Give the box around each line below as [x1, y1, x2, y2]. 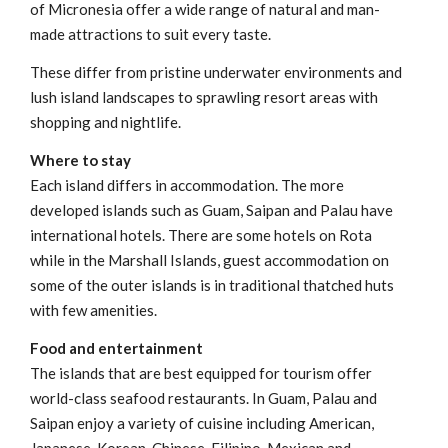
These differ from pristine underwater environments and [30, 63, 402, 82]
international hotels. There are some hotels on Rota [30, 226, 372, 245]
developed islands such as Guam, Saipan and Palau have [30, 201, 393, 220]
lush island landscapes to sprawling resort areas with [30, 88, 378, 107]
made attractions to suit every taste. [30, 25, 271, 44]
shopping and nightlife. [30, 113, 181, 132]
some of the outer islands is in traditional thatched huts [30, 276, 394, 295]
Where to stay [30, 151, 131, 170]
